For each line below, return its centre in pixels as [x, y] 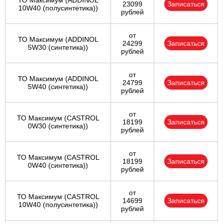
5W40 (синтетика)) [58, 87]
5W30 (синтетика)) [58, 48]
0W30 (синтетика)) [58, 126]
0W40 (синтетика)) [58, 166]
